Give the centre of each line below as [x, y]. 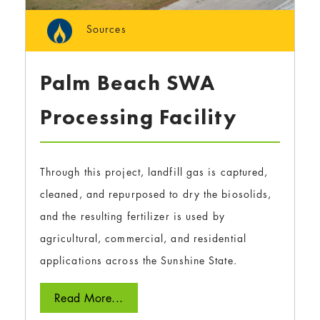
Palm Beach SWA [127, 82]
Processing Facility [139, 117]
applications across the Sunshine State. [138, 260]
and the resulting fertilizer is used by [132, 216]
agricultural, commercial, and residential [143, 238]
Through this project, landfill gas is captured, [154, 171]
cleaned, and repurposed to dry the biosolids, [156, 194]
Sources [106, 29]
